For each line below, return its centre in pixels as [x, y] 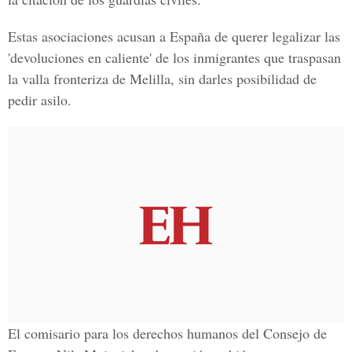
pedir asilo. [40, 100]
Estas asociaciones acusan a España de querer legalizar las [174, 36]
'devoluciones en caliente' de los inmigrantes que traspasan [174, 57]
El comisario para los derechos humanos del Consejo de [167, 333]
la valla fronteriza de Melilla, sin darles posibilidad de [162, 79]
